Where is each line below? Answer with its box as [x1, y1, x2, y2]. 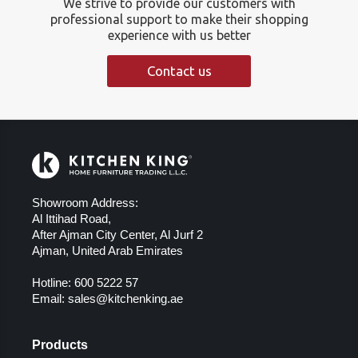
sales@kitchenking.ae [68, 292, 183, 306]
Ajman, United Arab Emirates [32, 244, 183, 258]
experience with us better [107, 27, 251, 42]
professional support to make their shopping [50, 11, 308, 26]
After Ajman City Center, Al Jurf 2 [32, 228, 203, 242]
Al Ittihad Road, [32, 212, 111, 226]
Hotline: [32, 276, 74, 290]
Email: [32, 292, 68, 306]
